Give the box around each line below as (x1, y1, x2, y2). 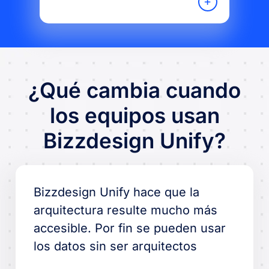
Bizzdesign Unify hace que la (34, 184, 200, 199)
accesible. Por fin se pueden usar (34, 220, 226, 235)
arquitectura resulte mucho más (34, 202, 218, 217)
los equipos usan (49, 102, 220, 128)
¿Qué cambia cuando (28, 77, 241, 103)
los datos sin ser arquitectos (34, 238, 198, 253)
